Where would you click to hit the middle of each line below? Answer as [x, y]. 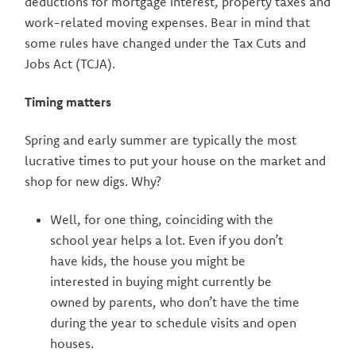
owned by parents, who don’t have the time [175, 302]
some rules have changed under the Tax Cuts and [166, 43]
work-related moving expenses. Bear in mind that [168, 22]
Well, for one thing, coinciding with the [162, 219]
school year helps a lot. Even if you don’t [167, 240]
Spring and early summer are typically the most [161, 140]
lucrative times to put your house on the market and [176, 161]
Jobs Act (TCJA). [70, 64]
